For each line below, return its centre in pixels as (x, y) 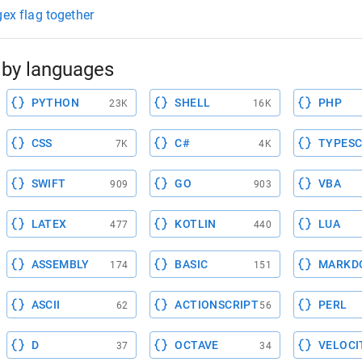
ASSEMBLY (60, 264)
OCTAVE (197, 345)
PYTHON (55, 103)
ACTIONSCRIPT (217, 305)
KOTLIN (196, 224)
